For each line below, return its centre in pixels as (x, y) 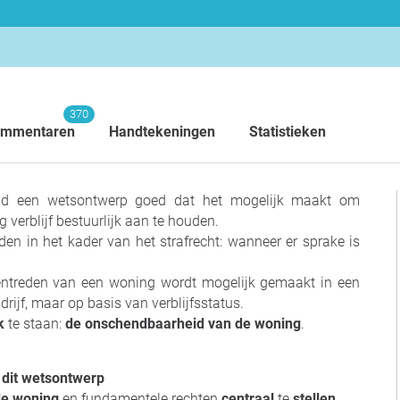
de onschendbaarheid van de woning (183, 324)
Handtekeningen (162, 132)
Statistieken (287, 132)
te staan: (37, 324)
